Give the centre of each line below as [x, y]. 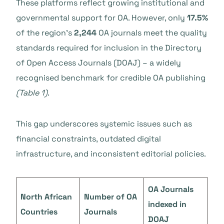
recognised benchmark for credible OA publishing [111, 78]
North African [46, 197]
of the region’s [45, 33]
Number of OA [110, 197]
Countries [40, 212]
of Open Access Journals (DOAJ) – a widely [98, 63]
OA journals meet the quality [152, 33]
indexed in [167, 204]
